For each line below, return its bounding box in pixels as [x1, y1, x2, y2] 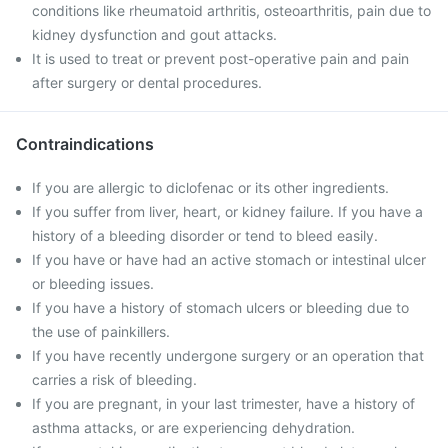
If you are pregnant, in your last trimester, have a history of [32, 395, 415, 412]
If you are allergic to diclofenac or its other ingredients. [32, 179, 389, 196]
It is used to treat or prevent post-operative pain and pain [32, 50, 409, 67]
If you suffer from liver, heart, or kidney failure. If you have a [32, 203, 423, 220]
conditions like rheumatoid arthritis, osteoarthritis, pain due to [32, 2, 431, 19]
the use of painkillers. [32, 323, 170, 340]
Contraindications [16, 134, 154, 154]
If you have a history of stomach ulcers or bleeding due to [32, 299, 409, 316]
